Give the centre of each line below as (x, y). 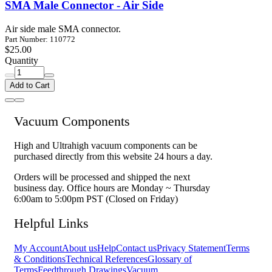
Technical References (107, 259)
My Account (38, 248)
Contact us (136, 248)
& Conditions (40, 259)
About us (80, 248)
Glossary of (170, 259)
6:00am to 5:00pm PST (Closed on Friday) (96, 199)
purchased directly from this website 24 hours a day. (113, 157)
